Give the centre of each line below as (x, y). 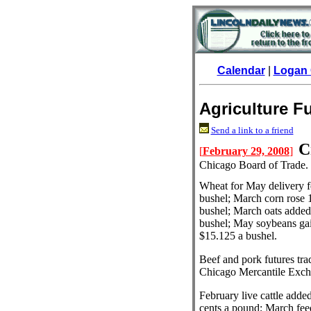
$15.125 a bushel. (238, 236)
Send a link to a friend (252, 130)
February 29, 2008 (246, 151)
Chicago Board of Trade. (253, 165)
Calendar (241, 70)
